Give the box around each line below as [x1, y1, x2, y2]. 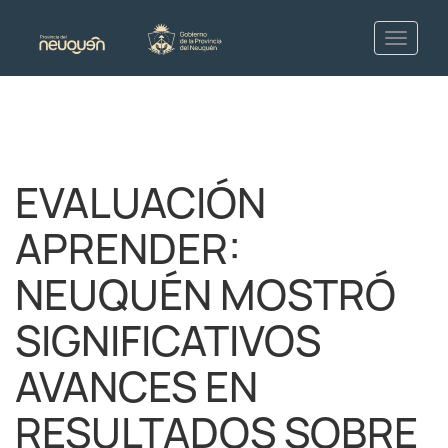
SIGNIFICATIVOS [15, 313, 321, 369]
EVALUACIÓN [15, 175, 266, 231]
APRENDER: [15, 221, 241, 277]
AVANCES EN [15, 359, 258, 415]
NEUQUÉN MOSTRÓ [15, 267, 396, 323]
